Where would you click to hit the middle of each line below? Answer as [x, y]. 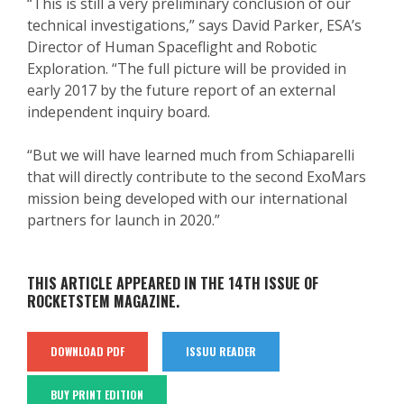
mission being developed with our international [187, 199]
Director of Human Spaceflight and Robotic [172, 47]
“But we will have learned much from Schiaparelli [191, 156]
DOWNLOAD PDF [87, 352]
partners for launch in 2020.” [124, 220]
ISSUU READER [221, 352]
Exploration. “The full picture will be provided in [187, 69]
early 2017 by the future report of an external [181, 91]
